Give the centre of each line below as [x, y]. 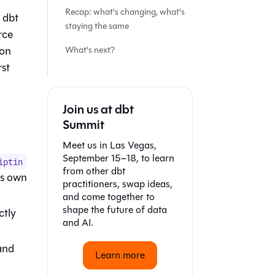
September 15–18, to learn [118, 158]
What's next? [90, 50]
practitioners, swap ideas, [118, 184]
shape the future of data [115, 210]
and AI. [78, 223]
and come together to [109, 197]
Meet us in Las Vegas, [110, 145]
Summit [83, 125]
